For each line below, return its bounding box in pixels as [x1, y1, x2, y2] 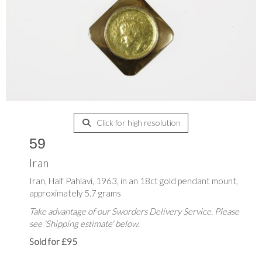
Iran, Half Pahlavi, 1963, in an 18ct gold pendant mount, [29, 175, 238, 187]
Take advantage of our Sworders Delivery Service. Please [29, 206, 239, 217]
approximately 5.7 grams [29, 188, 121, 199]
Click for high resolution [94, 118, 181, 128]
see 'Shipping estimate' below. [29, 218, 140, 229]
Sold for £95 [29, 236, 77, 247]
